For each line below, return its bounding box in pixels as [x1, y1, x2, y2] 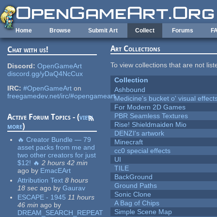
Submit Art [88, 27, 118, 34]
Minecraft [114, 138, 143, 146]
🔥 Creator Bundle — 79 [17, 136, 92, 144]
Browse [49, 27, 71, 34]
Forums [172, 27, 193, 34]
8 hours [65, 176, 89, 184]
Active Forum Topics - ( [7, 112, 80, 122]
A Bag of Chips [114, 199, 160, 207]
